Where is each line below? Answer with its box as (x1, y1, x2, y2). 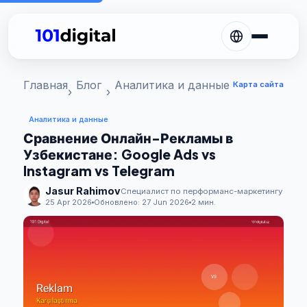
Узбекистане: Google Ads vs (23, 146, 216, 162)
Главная (23, 78, 68, 92)
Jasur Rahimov (45, 185, 121, 197)
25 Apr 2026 (45, 197, 92, 207)
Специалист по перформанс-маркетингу (121, 186, 282, 196)
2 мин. (191, 197, 216, 207)
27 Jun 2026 (142, 197, 189, 207)
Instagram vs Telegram (23, 162, 175, 179)
